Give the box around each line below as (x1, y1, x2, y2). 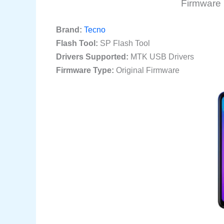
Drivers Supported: (56, 52, 128, 61)
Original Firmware (114, 66, 179, 75)
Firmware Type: (56, 66, 114, 75)
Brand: (56, 25, 82, 34)
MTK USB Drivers (128, 52, 194, 61)
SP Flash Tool (98, 39, 150, 48)
